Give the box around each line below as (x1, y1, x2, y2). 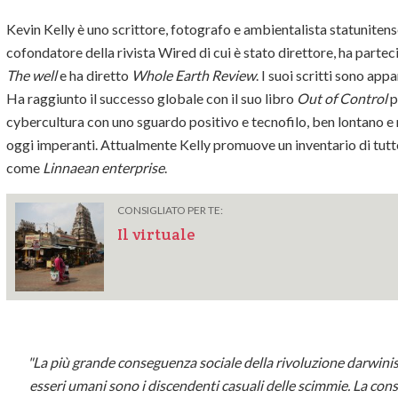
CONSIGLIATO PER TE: (117, 203, 223, 218)
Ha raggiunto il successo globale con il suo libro (6, 90, 297, 107)
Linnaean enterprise (43, 159, 164, 177)
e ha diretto (57, 67, 131, 84)
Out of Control (297, 90, 387, 107)
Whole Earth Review (131, 67, 256, 84)
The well (6, 67, 57, 84)
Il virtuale (117, 224, 195, 245)
